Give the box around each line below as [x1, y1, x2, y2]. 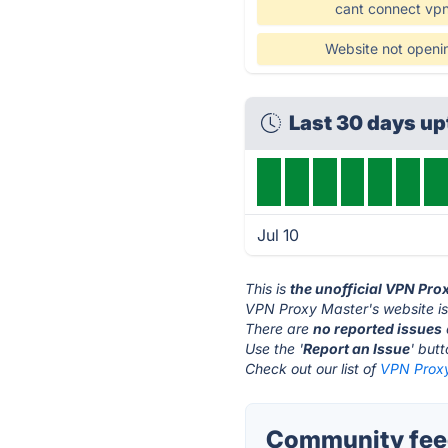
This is [245, 280, 291, 297]
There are [245, 320, 314, 337]
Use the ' [245, 340, 304, 357]
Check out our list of [245, 360, 381, 377]
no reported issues [313, 320, 443, 337]
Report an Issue [303, 340, 411, 357]
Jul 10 [257, 225, 300, 245]
